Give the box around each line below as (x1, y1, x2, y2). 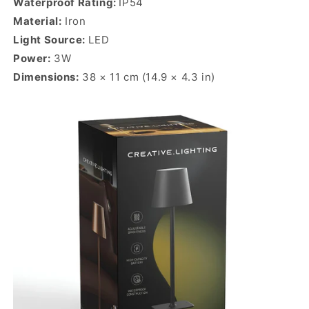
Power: (13, 51, 51, 65)
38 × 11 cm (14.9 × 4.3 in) (79, 70, 215, 83)
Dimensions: (13, 70, 79, 83)
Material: (13, 14, 62, 28)
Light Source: (13, 32, 86, 46)
